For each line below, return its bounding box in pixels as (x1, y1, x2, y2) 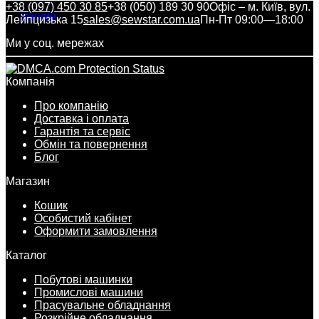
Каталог (6, 249, 47, 261)
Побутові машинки (34, 273, 132, 286)
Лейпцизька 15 (6, 13, 83, 26)
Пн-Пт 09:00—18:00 (200, 13, 303, 26)
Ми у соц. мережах (6, 36, 104, 49)
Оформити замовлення (34, 224, 157, 237)
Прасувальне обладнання (34, 298, 171, 311)
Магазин (6, 174, 50, 187)
